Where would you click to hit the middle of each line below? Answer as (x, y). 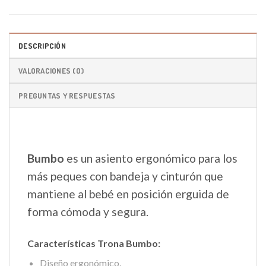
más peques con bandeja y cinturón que (125, 176)
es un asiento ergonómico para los (152, 158)
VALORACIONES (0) (51, 70)
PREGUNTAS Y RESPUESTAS (67, 95)
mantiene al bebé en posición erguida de (128, 194)
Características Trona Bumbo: (94, 243)
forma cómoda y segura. (88, 211)
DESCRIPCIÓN (42, 45)
